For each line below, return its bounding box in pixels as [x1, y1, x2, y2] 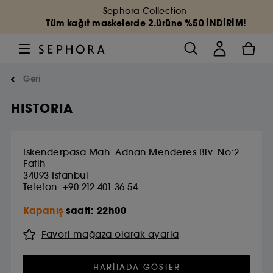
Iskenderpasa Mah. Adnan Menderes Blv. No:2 [23, 146, 239, 158]
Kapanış [23, 204, 63, 217]
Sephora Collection [102, 5, 190, 16]
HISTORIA [11, 100, 73, 117]
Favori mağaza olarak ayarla [41, 229, 179, 240]
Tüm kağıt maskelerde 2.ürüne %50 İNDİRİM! [46, 17, 247, 29]
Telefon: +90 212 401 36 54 [23, 181, 138, 193]
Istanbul [52, 169, 88, 181]
